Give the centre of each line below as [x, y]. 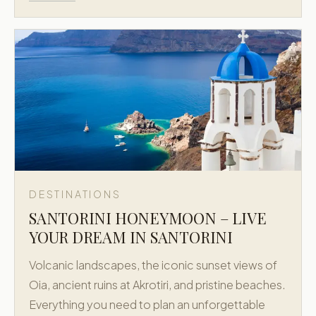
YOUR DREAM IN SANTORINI [131, 237]
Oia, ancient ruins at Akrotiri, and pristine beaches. [157, 285]
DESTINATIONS [75, 194]
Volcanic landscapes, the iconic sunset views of [153, 265]
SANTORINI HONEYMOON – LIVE [148, 218]
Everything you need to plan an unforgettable [147, 304]
